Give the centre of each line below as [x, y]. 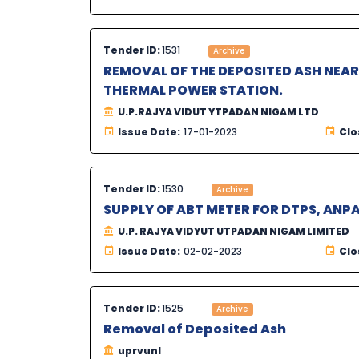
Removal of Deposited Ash [195, 329]
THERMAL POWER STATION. [193, 91]
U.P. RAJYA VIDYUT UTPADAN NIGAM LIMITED [234, 232]
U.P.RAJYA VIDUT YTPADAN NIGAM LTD [218, 112]
